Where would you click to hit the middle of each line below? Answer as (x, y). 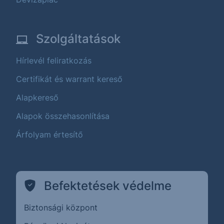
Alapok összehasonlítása (63, 116)
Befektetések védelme (108, 186)
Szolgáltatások (78, 39)
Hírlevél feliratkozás (54, 61)
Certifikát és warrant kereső (69, 79)
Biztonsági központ (61, 208)
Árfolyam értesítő (49, 135)
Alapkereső (37, 98)
